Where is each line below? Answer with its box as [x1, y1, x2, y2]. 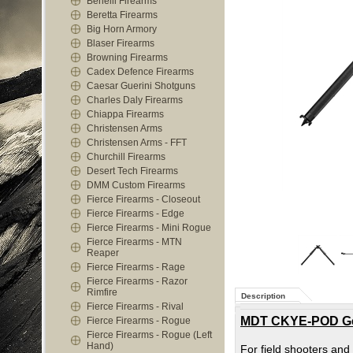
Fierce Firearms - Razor [87, 276, 188, 287]
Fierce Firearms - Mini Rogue [87, 222, 211, 233]
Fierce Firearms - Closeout [87, 194, 200, 205]
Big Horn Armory [87, 24, 157, 35]
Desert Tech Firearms [87, 165, 178, 176]
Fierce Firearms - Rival [87, 301, 184, 312]
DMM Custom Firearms [87, 180, 185, 191]
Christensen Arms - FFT [87, 137, 187, 148]
